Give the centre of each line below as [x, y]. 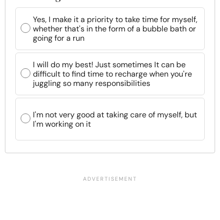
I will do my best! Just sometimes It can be [109, 65]
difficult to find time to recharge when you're [112, 74]
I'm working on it [62, 124]
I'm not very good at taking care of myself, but [115, 114]
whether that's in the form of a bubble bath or [114, 29]
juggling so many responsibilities [92, 83]
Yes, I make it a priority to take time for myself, [115, 19]
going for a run [59, 38]
